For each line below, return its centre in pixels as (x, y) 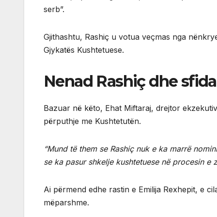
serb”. (54, 9)
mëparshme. (66, 203)
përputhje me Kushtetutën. (92, 121)
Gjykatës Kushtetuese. (84, 50)
